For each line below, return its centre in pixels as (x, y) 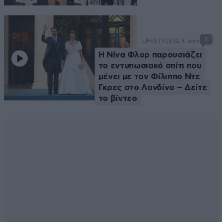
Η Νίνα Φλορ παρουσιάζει (150, 55)
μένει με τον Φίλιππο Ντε (149, 76)
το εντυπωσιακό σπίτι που (150, 65)
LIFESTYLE (157, 40)
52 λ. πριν (186, 40)
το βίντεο (118, 98)
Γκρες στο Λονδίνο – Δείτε (153, 87)
